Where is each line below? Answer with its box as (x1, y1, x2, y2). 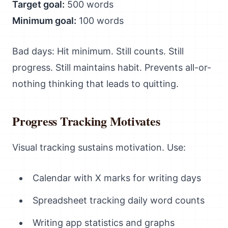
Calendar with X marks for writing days (33, 173, 201, 183)
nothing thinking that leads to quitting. (12, 78, 179, 89)
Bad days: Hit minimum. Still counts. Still (12, 46, 184, 56)
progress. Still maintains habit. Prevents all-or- (12, 62, 211, 73)
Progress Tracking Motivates (12, 112, 160, 130)
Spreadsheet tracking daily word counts (33, 195, 205, 206)
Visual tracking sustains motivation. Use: (12, 142, 186, 153)
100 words (76, 15, 124, 26)
